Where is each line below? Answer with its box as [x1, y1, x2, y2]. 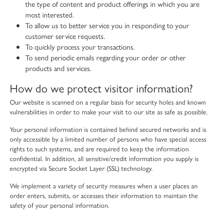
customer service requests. [25, 30, 105, 41]
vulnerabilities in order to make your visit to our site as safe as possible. [10, 106, 208, 116]
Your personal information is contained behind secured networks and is [10, 124, 206, 134]
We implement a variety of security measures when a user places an [10, 180, 198, 190]
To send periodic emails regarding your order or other [25, 52, 186, 63]
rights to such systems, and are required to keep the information [10, 143, 189, 153]
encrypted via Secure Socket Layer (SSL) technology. [10, 163, 153, 173]
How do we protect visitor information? [10, 79, 193, 96]
